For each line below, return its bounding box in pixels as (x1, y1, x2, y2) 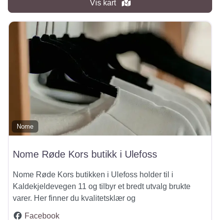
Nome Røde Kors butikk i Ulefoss (13, 148, 157, 160)
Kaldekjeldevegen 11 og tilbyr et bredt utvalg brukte (13, 182, 191, 191)
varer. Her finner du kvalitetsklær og (13, 193, 136, 202)
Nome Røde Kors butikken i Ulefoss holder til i (13, 170, 173, 179)
